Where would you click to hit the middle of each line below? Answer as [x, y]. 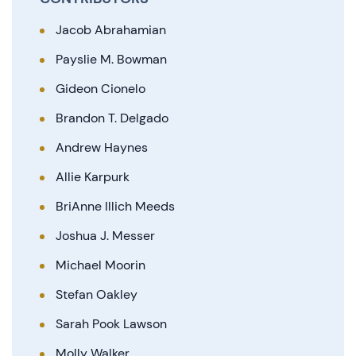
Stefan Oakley [97, 294]
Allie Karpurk [93, 177]
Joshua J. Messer [105, 236]
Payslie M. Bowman [111, 59]
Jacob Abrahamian [111, 30]
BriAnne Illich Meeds [115, 206]
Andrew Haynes [102, 147]
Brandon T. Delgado [112, 118]
